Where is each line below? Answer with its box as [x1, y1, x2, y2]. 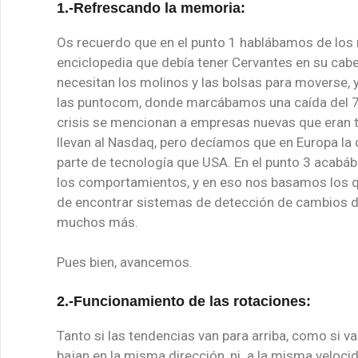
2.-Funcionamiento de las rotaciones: [57, 292, 311, 309]
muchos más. [57, 213, 138, 230]
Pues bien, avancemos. [57, 254, 193, 270]
